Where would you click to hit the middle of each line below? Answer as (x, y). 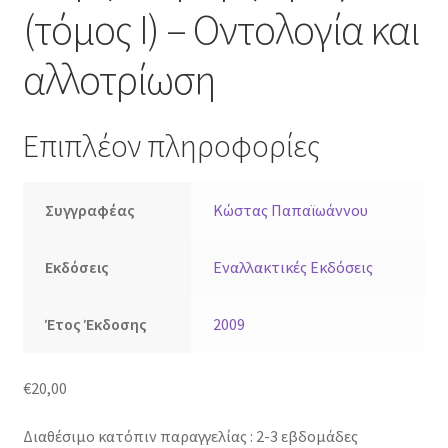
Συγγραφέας (90, 210)
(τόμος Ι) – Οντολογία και (220, 29)
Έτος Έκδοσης (96, 324)
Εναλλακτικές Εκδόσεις (293, 267)
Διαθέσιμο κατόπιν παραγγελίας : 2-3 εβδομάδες (190, 435)
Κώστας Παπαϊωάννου (291, 210)
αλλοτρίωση (118, 79)
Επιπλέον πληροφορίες (171, 145)
